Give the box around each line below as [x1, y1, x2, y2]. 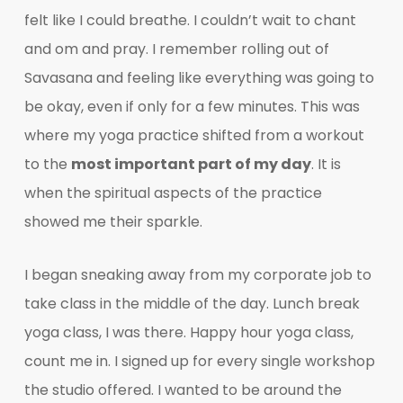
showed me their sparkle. [23, 210, 202, 232]
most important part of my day [70, 153, 311, 175]
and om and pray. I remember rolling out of [23, 38, 329, 59]
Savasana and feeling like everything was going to [23, 67, 374, 88]
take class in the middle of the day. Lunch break [23, 292, 360, 314]
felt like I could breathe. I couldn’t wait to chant [23, 9, 356, 31]
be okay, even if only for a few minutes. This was [23, 95, 360, 117]
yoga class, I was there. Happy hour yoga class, [23, 321, 354, 343]
